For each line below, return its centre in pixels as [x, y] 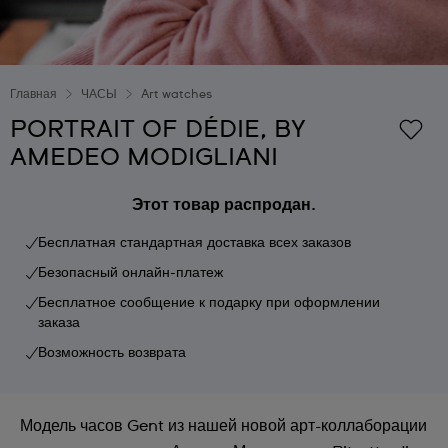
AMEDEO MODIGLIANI [144, 158]
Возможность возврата [112, 353]
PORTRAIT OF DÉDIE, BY [158, 130]
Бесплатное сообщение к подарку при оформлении [209, 303]
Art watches [176, 95]
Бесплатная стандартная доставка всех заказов [194, 243]
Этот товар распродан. [224, 205]
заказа [59, 323]
